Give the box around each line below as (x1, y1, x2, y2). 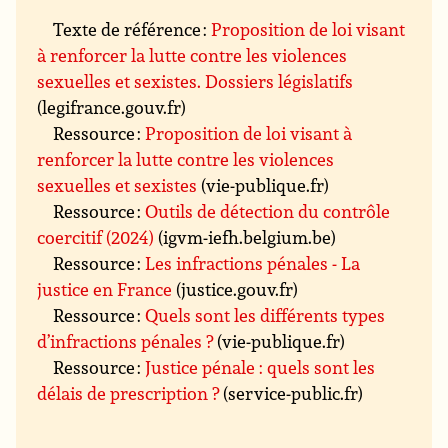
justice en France (37, 277, 173, 302)
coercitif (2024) (37, 225, 155, 250)
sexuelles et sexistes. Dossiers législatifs (37, 69, 354, 94)
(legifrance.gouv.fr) (37, 95, 187, 120)
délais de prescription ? (37, 381, 220, 406)
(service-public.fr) (219, 381, 364, 406)
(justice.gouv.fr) (172, 277, 299, 302)
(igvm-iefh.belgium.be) (154, 225, 337, 250)
